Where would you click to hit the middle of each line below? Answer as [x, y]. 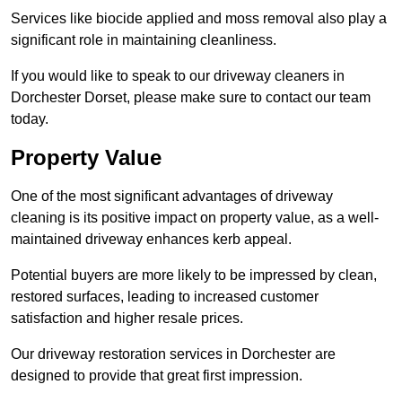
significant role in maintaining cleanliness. [144, 40]
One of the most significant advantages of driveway [172, 197]
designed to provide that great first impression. [157, 376]
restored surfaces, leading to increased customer [165, 297]
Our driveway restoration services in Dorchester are [173, 354]
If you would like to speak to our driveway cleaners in [178, 76]
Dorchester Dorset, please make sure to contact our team [191, 98]
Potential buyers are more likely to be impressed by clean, [194, 275]
